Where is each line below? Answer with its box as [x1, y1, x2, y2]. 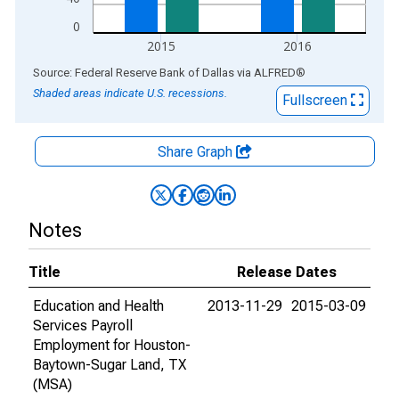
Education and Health [33, 297, 164, 314]
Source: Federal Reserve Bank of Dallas [33, 66, 234, 79]
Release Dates [237, 264, 337, 281]
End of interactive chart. [15, 63, 161, 80]
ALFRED [254, 66, 296, 79]
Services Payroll [33, 317, 133, 334]
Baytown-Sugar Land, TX [33, 356, 186, 373]
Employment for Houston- [33, 337, 191, 354]
